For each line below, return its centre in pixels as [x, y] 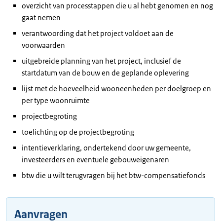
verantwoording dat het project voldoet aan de [98, 33]
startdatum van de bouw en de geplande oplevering [105, 73]
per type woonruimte [56, 100]
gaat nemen [41, 18]
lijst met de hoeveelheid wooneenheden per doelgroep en [116, 89]
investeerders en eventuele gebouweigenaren [95, 160]
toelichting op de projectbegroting [78, 132]
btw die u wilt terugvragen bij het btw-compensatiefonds [113, 175]
